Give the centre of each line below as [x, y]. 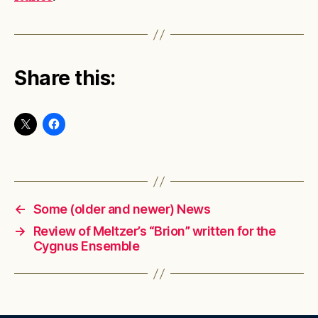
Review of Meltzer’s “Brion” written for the [154, 231]
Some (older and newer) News [122, 209]
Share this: [65, 78]
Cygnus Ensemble [86, 246]
